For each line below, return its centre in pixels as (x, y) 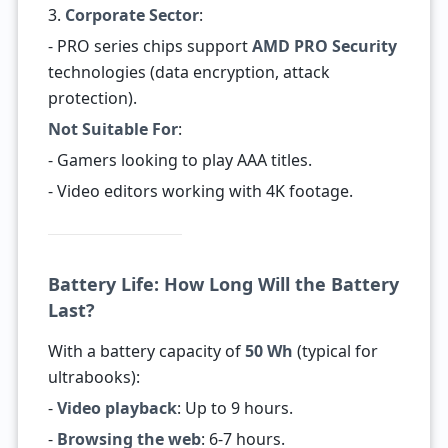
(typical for (335, 351)
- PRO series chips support (149, 46)
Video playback (116, 408)
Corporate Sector (131, 15)
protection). (92, 98)
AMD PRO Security (324, 46)
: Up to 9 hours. (234, 408)
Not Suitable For (112, 129)
